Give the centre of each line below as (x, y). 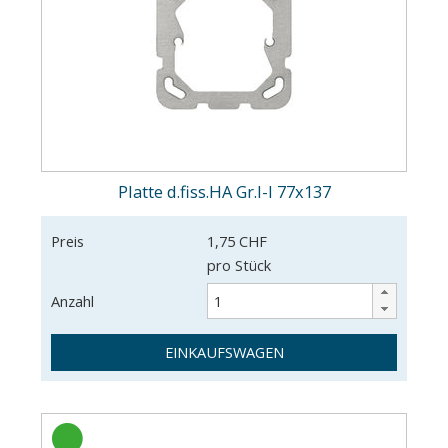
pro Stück (238, 264)
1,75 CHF (236, 240)
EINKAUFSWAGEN (224, 351)
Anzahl (72, 300)
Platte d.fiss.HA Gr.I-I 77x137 (224, 192)
